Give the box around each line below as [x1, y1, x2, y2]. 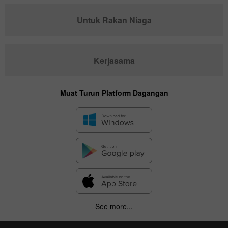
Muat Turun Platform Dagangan [60, 87, 168, 98]
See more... [95, 201, 133, 211]
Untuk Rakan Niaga [76, 14, 152, 26]
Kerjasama [93, 54, 135, 66]
